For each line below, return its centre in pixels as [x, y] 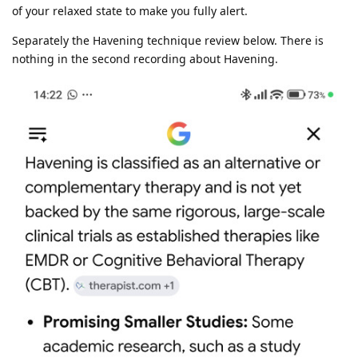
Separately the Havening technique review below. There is [168, 40]
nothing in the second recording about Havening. [145, 58]
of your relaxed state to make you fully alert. [130, 10]
